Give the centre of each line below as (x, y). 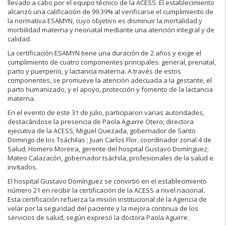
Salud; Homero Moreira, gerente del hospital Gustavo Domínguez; (108, 149)
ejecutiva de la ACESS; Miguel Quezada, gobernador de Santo (102, 131)
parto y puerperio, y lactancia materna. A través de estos (94, 71)
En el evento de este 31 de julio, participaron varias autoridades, (106, 113)
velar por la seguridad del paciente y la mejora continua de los (103, 209)
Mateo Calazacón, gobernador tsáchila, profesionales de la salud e (110, 158)
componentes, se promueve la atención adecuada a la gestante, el (110, 80)
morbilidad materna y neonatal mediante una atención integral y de (111, 30)
